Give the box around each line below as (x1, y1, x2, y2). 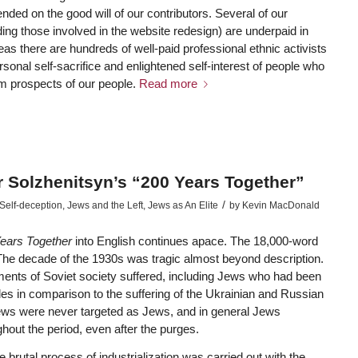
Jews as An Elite (147, 200, 218, 212)
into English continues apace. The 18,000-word (74, 234, 318, 249)
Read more (138, 77, 197, 91)
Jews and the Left (66, 200, 143, 212)
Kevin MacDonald (241, 200, 320, 212)
